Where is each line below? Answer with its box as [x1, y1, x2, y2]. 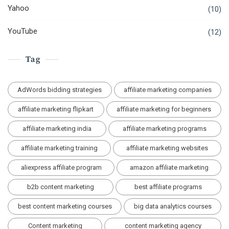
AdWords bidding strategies [17, 86, 102, 94]
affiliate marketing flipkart [18, 105, 94, 113]
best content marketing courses [17, 202, 112, 211]
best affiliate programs [134, 183, 202, 191]
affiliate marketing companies [123, 86, 212, 94]
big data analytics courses [133, 202, 212, 211]
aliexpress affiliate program [20, 164, 102, 172]
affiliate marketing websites [126, 144, 208, 152]
